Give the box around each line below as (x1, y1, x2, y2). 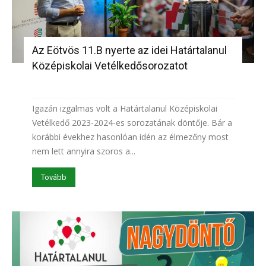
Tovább (41, 173, 66, 182)
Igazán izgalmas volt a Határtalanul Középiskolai (32, 103, 217, 115)
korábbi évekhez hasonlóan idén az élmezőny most (32, 131, 229, 143)
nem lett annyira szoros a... (32, 145, 135, 157)
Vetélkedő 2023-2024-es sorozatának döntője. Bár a (32, 117, 232, 129)
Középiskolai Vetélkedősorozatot (32, 59, 188, 72)
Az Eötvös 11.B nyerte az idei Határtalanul (32, 44, 227, 57)
